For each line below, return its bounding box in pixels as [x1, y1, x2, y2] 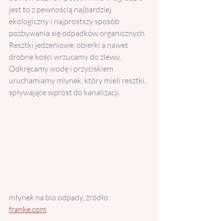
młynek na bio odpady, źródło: [9, 192, 111, 203]
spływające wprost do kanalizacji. [9, 87, 122, 97]
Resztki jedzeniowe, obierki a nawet [9, 40, 130, 50]
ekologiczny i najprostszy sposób [9, 16, 121, 26]
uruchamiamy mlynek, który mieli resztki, [9, 75, 147, 85]
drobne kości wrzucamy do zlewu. [9, 52, 123, 62]
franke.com [9, 204, 46, 215]
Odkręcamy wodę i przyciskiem [9, 64, 115, 74]
